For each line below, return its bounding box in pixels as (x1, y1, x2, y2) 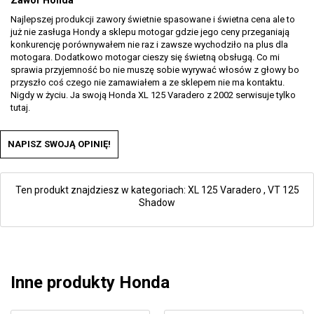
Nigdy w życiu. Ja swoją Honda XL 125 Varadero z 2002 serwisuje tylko (11, 90, 296, 100)
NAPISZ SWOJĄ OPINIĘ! (8, 139, 111, 149)
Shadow (139, 197, 175, 208)
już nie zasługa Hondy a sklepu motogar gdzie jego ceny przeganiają (11, 27, 289, 37)
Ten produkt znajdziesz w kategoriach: (15, 184, 188, 196)
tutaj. (11, 102, 30, 113)
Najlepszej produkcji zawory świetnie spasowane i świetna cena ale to (11, 14, 295, 25)
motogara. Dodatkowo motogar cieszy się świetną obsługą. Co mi (11, 52, 280, 62)
